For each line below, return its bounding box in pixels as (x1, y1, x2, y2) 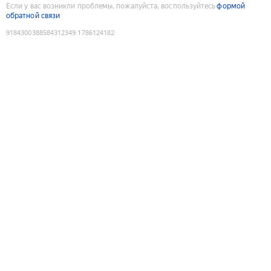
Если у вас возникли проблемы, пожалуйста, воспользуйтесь (6, 1, 216, 10)
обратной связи (6, 11, 60, 20)
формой (217, 1, 245, 10)
